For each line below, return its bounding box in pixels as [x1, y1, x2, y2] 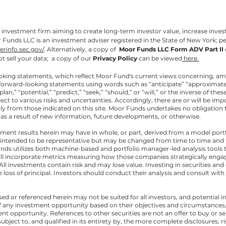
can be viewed [137, 54, 182, 62]
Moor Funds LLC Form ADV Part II [119, 45, 223, 53]
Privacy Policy [93, 54, 137, 62]
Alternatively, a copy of [45, 45, 119, 53]
